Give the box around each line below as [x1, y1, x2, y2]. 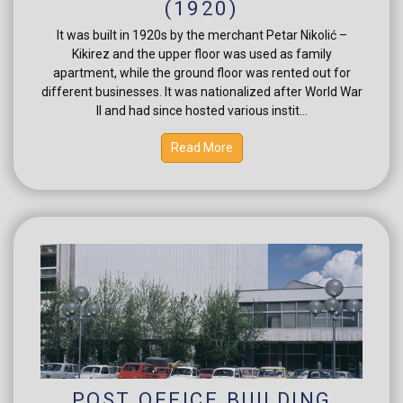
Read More [170, 139, 233, 155]
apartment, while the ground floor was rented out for [52, 65, 351, 80]
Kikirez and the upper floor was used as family [71, 46, 332, 61]
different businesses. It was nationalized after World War [40, 84, 363, 99]
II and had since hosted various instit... [95, 103, 308, 118]
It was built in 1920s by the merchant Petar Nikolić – [56, 27, 347, 42]
